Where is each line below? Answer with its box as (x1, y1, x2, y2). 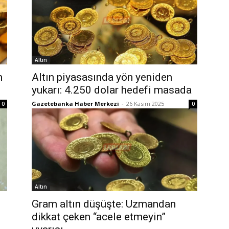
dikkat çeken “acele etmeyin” (32, 211, 166, 223)
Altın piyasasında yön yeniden (32, 71, 172, 84)
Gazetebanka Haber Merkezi (32, 100, 119, 108)
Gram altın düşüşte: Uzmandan (32, 198, 176, 211)
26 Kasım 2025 (126, 100, 164, 108)
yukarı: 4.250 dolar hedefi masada (32, 84, 192, 97)
